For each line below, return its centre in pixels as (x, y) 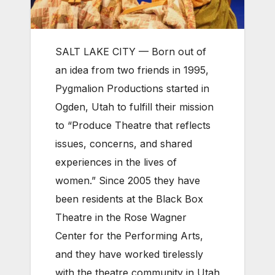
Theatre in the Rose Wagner (121, 218)
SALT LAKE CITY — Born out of (131, 52)
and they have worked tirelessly (129, 254)
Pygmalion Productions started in (132, 89)
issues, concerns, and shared (124, 144)
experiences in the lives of (116, 162)
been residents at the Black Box (129, 199)
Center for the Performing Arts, (129, 236)
